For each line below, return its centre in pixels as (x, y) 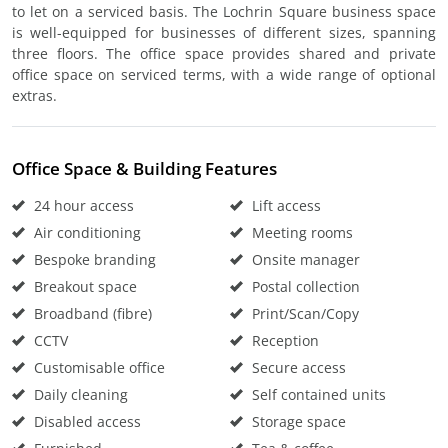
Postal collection (304, 286)
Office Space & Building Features (144, 168)
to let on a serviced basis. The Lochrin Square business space (224, 11)
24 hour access (82, 205)
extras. (34, 95)
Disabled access (85, 421)
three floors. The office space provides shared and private (224, 53)
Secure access (297, 367)
